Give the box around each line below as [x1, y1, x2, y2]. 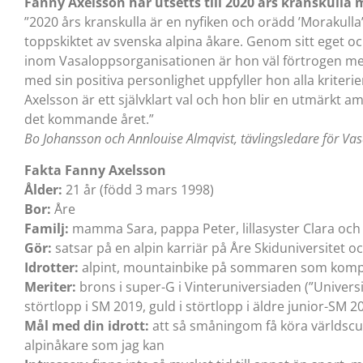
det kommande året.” [24, 110, 154, 129]
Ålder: [24, 180, 62, 199]
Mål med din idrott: [24, 316, 152, 335]
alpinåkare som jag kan [24, 335, 164, 354]
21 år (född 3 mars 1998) [62, 180, 214, 199]
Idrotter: [24, 258, 79, 276]
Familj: [24, 219, 72, 237]
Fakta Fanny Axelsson [24, 160, 166, 179]
